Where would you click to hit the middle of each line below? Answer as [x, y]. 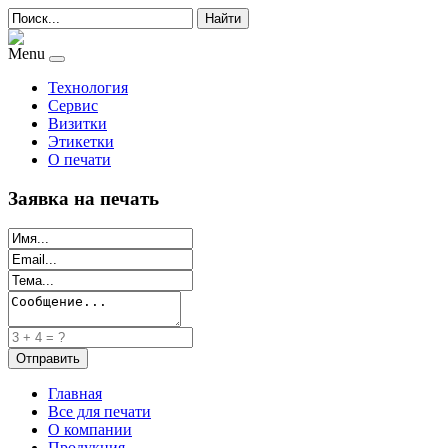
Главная [75, 394]
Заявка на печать [83, 198]
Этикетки [81, 141]
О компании [90, 430]
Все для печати [99, 412]
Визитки [77, 123]
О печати [79, 159]
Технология [88, 87]
